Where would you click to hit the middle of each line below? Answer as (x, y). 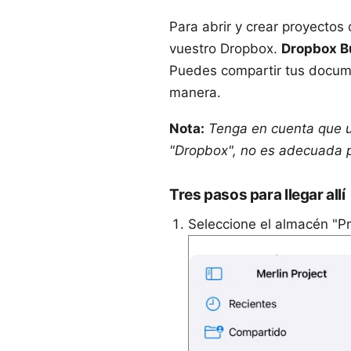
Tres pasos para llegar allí (257, 195)
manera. (195, 92)
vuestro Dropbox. (225, 49)
